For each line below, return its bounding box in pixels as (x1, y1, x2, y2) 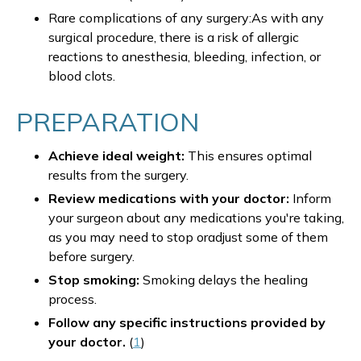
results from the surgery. (48, 167, 189, 183)
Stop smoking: (48, 272, 143, 288)
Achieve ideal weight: (48, 147, 185, 164)
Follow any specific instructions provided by (48, 314, 326, 330)
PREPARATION (16, 106, 199, 138)
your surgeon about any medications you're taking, (48, 210, 344, 226)
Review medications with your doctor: (48, 190, 289, 206)
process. (48, 291, 97, 307)
